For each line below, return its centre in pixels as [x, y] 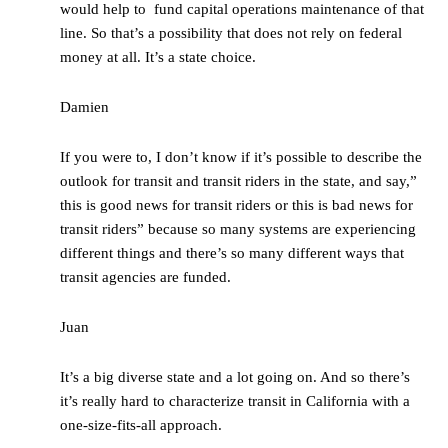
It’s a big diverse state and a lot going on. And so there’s [235, 377]
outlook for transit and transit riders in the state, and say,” [238, 181]
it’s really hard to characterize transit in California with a [235, 401]
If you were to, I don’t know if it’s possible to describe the [241, 157]
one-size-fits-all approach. [141, 425]
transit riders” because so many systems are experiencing [238, 229]
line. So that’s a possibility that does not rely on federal [231, 33]
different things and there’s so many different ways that [232, 253]
